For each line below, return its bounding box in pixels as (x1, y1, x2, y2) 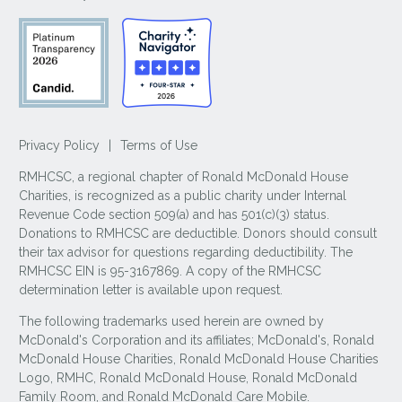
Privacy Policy (19, 137, 100, 153)
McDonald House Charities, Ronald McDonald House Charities (19, 351, 380, 366)
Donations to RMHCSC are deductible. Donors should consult (19, 225, 378, 240)
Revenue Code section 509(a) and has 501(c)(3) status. (19, 206, 330, 222)
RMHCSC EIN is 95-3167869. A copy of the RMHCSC (19, 263, 322, 278)
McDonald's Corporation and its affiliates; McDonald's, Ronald (19, 332, 375, 347)
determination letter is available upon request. (19, 282, 284, 297)
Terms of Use (120, 137, 198, 153)
